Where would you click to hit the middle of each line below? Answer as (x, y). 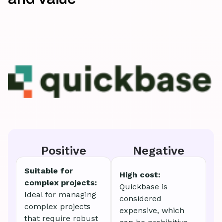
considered (140, 199)
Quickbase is (143, 187)
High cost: (140, 175)
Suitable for (49, 171)
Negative (159, 151)
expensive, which (152, 211)
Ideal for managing (60, 195)
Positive (63, 151)
